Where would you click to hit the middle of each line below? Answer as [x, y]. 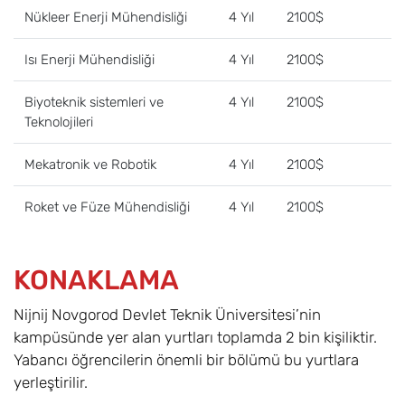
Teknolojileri [59, 122]
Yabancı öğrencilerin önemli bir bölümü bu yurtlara [186, 360]
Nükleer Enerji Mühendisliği [106, 18]
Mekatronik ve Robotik [90, 165]
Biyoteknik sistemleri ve [94, 103]
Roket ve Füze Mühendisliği [107, 207]
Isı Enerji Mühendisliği [89, 60]
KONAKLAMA [96, 281]
